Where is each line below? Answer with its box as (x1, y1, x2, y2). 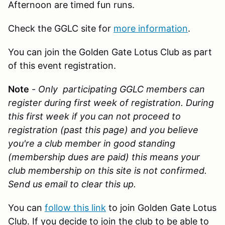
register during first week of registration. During (8, 97, 214, 108)
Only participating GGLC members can (38, 83, 205, 94)
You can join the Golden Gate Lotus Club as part (8, 46, 212, 57)
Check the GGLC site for (8, 23, 114, 34)
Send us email (8, 178, 67, 189)
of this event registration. (8, 60, 116, 71)
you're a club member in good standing (8, 138, 175, 149)
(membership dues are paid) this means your (8, 151, 200, 162)
